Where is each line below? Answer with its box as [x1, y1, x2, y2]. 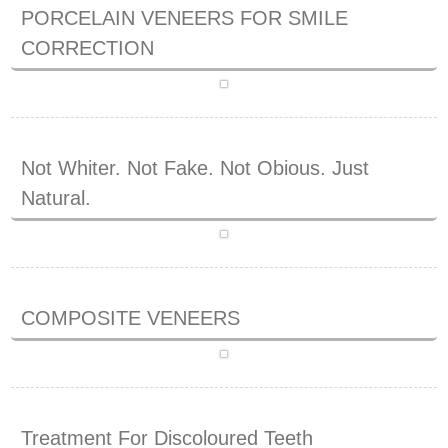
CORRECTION [21, 37, 155, 60]
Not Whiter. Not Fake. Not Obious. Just [21, 157, 370, 180]
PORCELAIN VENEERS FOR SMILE [21, 7, 349, 30]
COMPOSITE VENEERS [21, 307, 241, 330]
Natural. [21, 187, 92, 210]
